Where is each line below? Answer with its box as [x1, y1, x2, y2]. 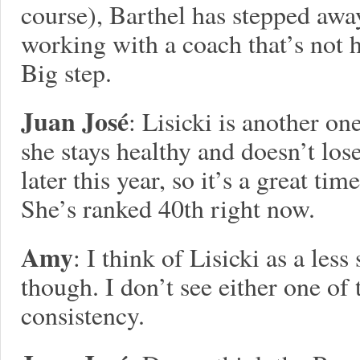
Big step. [21, 55, 112, 89]
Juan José [21, 102, 129, 140]
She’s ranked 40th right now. [21, 190, 315, 225]
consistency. [21, 297, 145, 332]
